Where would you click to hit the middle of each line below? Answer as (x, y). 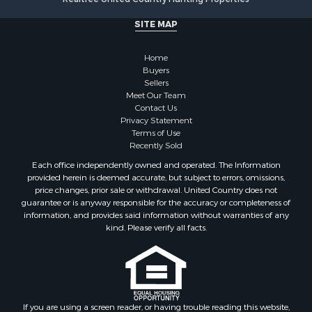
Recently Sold (156, 145)
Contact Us (156, 108)
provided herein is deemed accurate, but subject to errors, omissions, (156, 177)
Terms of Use (156, 133)
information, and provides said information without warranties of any (156, 215)
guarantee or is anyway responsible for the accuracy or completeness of (156, 202)
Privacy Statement (156, 120)
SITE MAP (156, 24)
